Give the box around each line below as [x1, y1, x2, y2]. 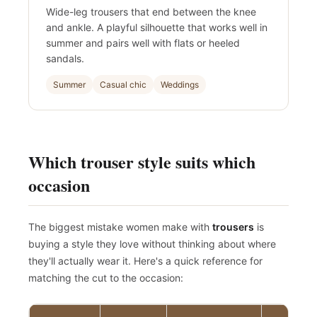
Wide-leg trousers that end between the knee [46, 10, 256, 23]
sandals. [46, 57, 84, 69]
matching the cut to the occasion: [28, 276, 183, 289]
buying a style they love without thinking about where [28, 242, 276, 255]
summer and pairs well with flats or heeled [46, 41, 240, 54]
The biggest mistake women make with [28, 225, 212, 238]
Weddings [161, 83, 199, 95]
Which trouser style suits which [28, 154, 255, 179]
